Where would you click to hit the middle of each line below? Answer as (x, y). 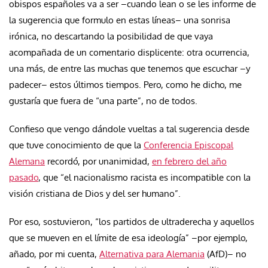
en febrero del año (189, 161)
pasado (24, 177)
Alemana (27, 161)
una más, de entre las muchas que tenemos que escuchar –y (130, 68)
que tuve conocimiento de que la (76, 145)
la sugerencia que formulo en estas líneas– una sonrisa (120, 20)
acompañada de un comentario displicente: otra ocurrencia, (129, 52)
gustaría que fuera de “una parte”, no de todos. (103, 100)
